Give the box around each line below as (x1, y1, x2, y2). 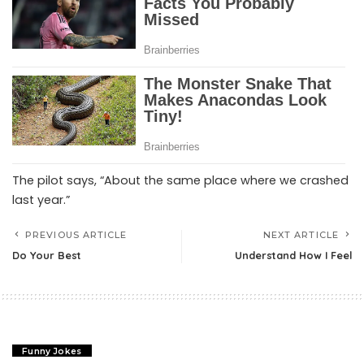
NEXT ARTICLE (262, 229, 339, 241)
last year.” (12, 192, 70, 209)
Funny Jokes (22, 346, 82, 357)
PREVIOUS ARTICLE (25, 229, 128, 241)
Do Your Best (12, 249, 81, 262)
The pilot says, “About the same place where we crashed (12, 172, 349, 189)
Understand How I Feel (235, 249, 352, 262)
